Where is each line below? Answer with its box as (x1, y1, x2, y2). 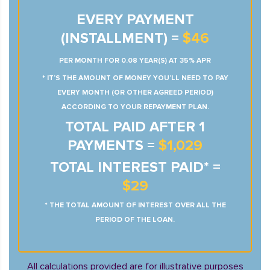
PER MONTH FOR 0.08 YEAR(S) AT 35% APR (59, 56, 211, 65)
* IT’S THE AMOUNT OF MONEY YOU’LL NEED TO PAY (42, 74, 228, 83)
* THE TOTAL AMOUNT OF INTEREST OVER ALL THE (44, 201, 226, 210)
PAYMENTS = (67, 137, 159, 154)
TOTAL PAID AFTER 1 (65, 118, 205, 136)
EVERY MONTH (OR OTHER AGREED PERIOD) (57, 88, 213, 97)
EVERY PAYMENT (76, 11, 194, 28)
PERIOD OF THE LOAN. (95, 215, 175, 224)
